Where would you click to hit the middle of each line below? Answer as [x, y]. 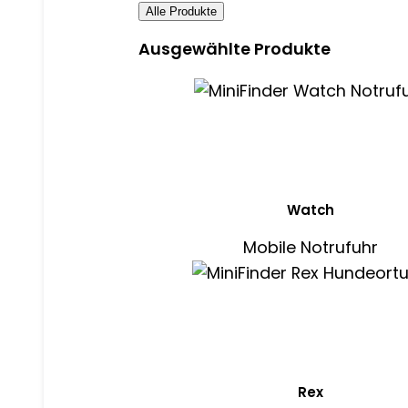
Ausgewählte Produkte [234, 49]
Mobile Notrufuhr [311, 248]
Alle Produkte [181, 11]
